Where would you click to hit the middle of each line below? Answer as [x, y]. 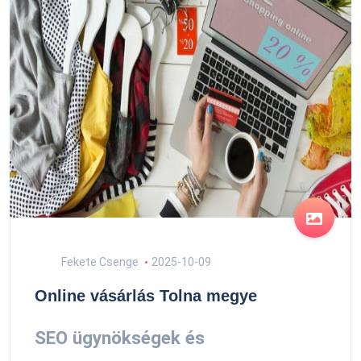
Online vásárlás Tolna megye [146, 296]
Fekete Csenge [99, 262]
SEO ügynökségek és [120, 337]
